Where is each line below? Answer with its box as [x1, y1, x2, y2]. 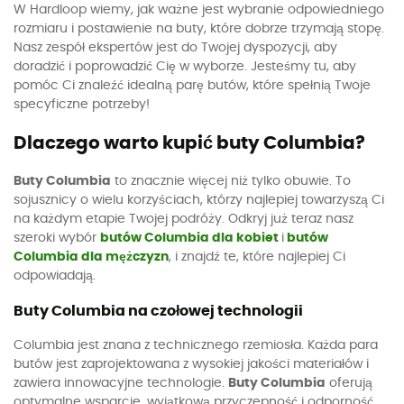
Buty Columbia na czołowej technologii [14, 303, 303, 318]
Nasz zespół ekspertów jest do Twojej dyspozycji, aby [14, 41, 337, 55]
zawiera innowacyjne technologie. [14, 376, 228, 390]
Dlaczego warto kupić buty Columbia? [14, 134, 365, 153]
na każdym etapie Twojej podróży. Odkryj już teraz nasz [14, 212, 353, 225]
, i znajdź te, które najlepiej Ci [169, 250, 345, 263]
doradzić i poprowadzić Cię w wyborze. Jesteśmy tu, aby [14, 60, 356, 74]
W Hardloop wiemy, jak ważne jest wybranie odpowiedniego [14, 4, 384, 17]
